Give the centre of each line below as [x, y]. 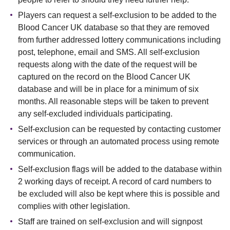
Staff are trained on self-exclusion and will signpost [110, 222]
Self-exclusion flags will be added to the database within [120, 169]
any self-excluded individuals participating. [95, 114]
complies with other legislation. [74, 206]
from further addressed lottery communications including [119, 40]
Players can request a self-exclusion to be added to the [117, 15]
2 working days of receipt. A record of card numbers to [115, 181]
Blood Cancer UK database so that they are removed [114, 27]
